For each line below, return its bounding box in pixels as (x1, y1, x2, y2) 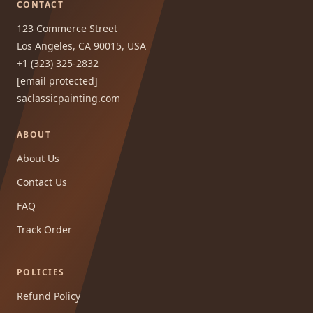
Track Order (17, 222, 72, 236)
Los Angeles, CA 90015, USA (17, 38, 146, 52)
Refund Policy (17, 289, 80, 303)
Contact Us (17, 175, 67, 189)
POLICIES (17, 265, 65, 278)
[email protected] (17, 73, 98, 87)
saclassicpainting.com (17, 91, 120, 105)
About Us (17, 151, 59, 165)
